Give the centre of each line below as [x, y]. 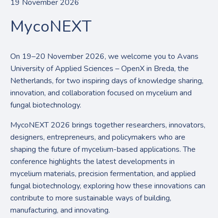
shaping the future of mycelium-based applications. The [103, 149]
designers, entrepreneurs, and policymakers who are [98, 137]
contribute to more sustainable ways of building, [91, 198]
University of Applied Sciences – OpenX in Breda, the [100, 68]
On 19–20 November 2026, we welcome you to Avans [105, 56]
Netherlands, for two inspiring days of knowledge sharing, [107, 81]
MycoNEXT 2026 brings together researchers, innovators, [108, 125]
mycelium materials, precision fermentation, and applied [103, 173]
